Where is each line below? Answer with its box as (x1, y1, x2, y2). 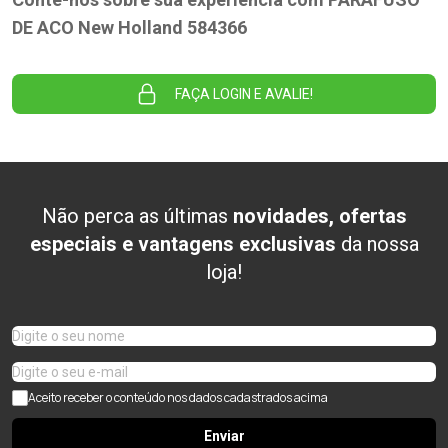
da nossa (335, 231, 419, 256)
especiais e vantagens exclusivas (29, 231, 336, 256)
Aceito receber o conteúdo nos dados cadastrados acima (28, 388, 328, 406)
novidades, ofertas (232, 203, 407, 228)
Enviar (203, 427, 245, 444)
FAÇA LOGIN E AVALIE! (175, 85, 313, 102)
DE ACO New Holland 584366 (12, 16, 247, 38)
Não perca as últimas (41, 203, 233, 228)
